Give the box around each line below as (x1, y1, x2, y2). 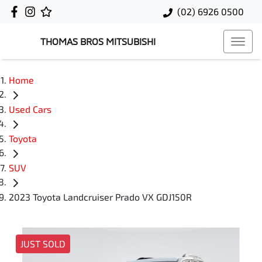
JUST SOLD (20, 238, 65, 250)
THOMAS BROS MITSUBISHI (40, 36, 156, 47)
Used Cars (9, 104, 51, 115)
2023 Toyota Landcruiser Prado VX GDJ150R (9, 191, 192, 203)
